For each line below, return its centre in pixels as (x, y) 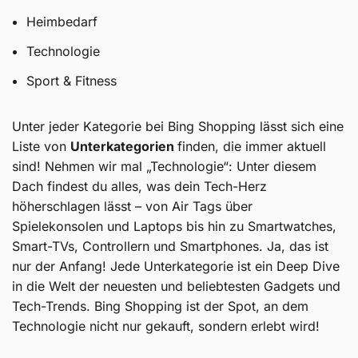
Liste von (41, 146)
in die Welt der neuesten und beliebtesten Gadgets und (176, 286)
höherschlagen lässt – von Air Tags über (132, 206)
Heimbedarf (62, 21)
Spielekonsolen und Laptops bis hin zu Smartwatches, (174, 226)
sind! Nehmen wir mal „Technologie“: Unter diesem (164, 166)
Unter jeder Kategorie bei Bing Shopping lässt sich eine (178, 126)
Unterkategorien (124, 146)
